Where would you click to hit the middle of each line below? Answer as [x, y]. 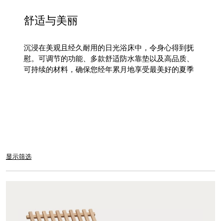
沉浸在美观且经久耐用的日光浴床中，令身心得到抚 [109, 47]
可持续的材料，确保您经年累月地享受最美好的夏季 [109, 69]
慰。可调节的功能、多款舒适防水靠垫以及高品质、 [109, 58]
